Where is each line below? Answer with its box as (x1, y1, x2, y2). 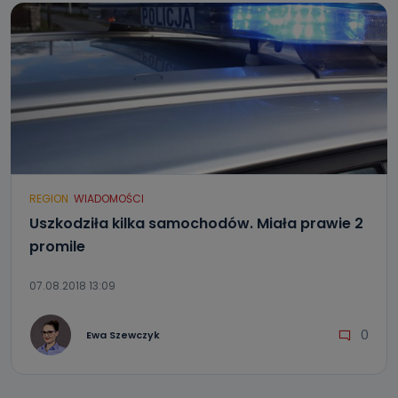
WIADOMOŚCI (74, 191, 144, 206)
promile (29, 236, 85, 257)
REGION (29, 191, 68, 206)
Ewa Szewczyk (86, 327, 160, 342)
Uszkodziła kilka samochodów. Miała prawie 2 (29, 213, 363, 234)
